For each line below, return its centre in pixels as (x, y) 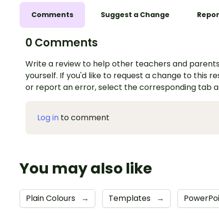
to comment (84, 117)
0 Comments (62, 43)
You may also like (86, 168)
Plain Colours (52, 198)
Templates (131, 198)
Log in (48, 117)
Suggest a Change (135, 14)
